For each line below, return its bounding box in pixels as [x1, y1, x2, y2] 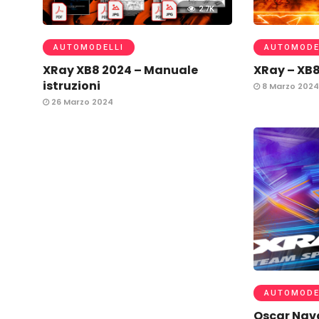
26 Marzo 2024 [49, 96, 113, 108]
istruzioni [43, 78, 100, 94]
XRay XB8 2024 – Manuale [43, 62, 198, 78]
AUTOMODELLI [53, 43, 124, 52]
